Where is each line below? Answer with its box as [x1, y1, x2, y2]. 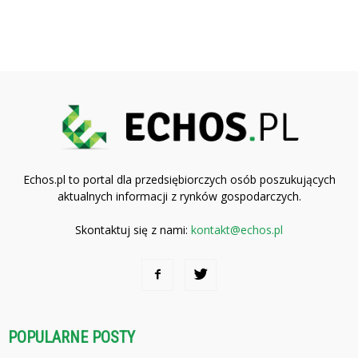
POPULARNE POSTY [8, 327, 135, 347]
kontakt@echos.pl [191, 221, 283, 237]
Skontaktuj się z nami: [75, 221, 191, 237]
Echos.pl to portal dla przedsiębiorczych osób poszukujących [22, 171, 336, 187]
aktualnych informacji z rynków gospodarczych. [57, 188, 301, 204]
